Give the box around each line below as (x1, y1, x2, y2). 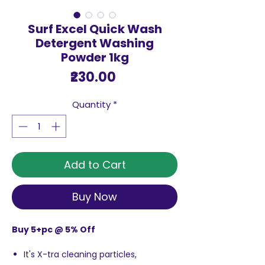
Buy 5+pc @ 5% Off (12, 223, 95, 235)
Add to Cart (63, 157, 126, 172)
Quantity (72, 98, 111, 111)
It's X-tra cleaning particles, (24, 248, 137, 260)
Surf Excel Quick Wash (27, 21, 162, 38)
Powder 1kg (60, 49, 129, 66)
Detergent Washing (35, 35, 154, 52)
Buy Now (72, 189, 117, 204)
